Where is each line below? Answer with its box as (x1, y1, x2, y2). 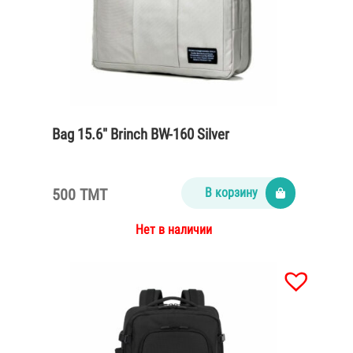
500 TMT (52, 184, 107, 204)
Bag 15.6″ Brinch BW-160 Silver (52, 125, 229, 144)
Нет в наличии (135, 221, 212, 237)
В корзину (204, 185, 258, 201)
